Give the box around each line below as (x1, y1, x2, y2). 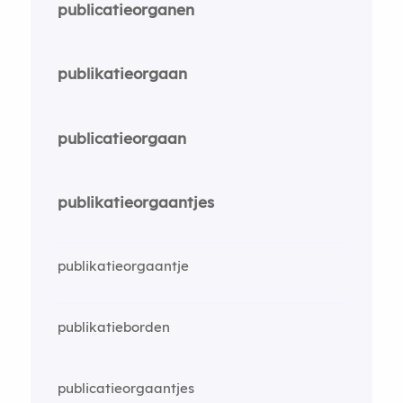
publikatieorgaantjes (57, 193, 214, 211)
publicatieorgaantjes (57, 379, 194, 397)
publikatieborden (57, 318, 170, 336)
